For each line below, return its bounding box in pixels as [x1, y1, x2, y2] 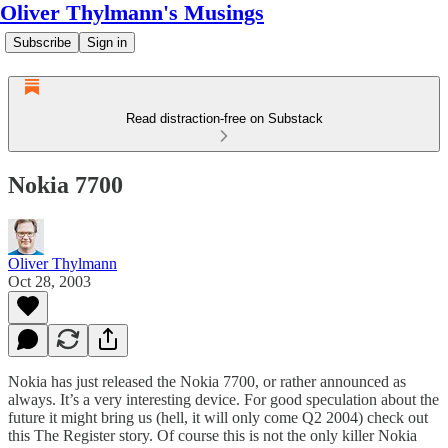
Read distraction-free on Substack [125, 111, 323, 126]
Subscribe [13, 35, 71, 50]
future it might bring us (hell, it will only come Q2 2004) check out [8, 408, 428, 426]
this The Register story [8, 426, 149, 444]
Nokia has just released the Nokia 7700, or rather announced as [8, 372, 406, 390]
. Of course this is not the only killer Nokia [149, 426, 417, 444]
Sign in [87, 35, 127, 50]
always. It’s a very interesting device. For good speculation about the [8, 390, 439, 408]
